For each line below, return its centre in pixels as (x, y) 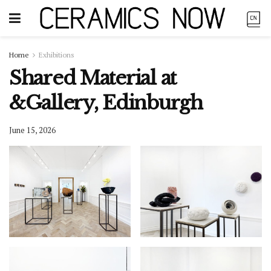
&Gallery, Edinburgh (106, 103)
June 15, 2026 (32, 130)
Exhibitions (57, 55)
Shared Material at (93, 78)
